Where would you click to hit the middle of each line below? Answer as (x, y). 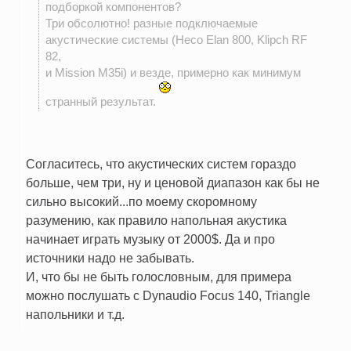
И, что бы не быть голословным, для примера (159, 277)
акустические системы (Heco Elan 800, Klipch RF (176, 40)
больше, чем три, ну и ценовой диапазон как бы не (173, 183)
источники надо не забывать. (110, 258)
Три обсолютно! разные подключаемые (152, 24)
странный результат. (102, 102)
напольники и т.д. (75, 315)
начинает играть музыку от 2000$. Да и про (150, 239)
